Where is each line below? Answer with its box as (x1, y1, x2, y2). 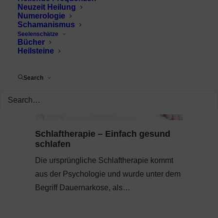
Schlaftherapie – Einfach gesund (35, 128, 170, 139)
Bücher (18, 38, 45, 46)
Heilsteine (18, 47, 54, 55)
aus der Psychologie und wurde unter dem (35, 169, 181, 178)
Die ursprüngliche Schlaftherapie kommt (35, 156, 173, 164)
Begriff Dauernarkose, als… (35, 183, 130, 192)
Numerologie (18, 12, 65, 20)
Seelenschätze (18, 31, 58, 37)
